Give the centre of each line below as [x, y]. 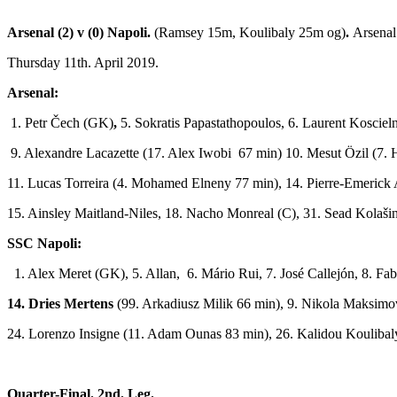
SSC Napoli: [44, 243]
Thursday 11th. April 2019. [83, 62]
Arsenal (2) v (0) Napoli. [79, 32]
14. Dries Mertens [60, 303]
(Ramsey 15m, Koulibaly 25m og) [248, 32]
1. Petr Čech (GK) [60, 122]
